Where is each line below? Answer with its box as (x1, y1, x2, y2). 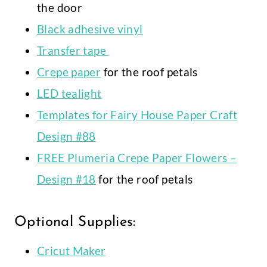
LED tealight (37, 86, 102, 101)
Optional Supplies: (14, 215, 141, 230)
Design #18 (37, 172, 96, 187)
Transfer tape (37, 44, 109, 58)
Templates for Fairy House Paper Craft (37, 108, 238, 122)
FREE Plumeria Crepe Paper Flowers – (37, 151, 237, 165)
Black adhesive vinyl (37, 22, 143, 36)
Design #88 (37, 129, 96, 144)
